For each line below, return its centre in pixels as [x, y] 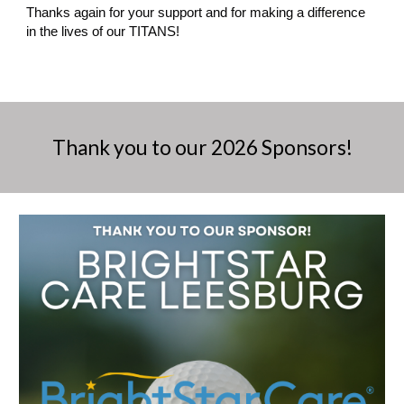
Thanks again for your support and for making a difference [196, 13]
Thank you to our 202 [149, 147]
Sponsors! [307, 147]
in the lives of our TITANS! [103, 32]
